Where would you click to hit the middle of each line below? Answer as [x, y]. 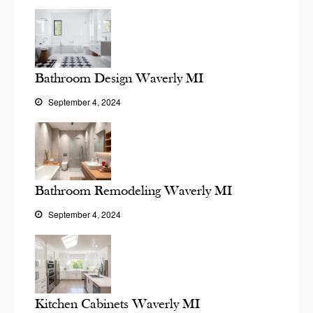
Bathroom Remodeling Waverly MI [133, 191]
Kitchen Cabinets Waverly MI [117, 303]
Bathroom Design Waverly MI [119, 78]
